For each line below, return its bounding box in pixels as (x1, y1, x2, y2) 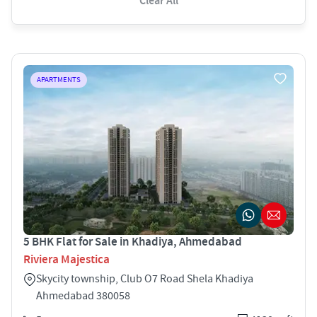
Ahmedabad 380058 (36, 288, 130, 303)
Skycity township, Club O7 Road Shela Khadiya (36, 271, 253, 286)
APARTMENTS (37, 74, 81, 85)
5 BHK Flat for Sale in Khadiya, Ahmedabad (23, 234, 242, 250)
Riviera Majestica (23, 251, 110, 267)
